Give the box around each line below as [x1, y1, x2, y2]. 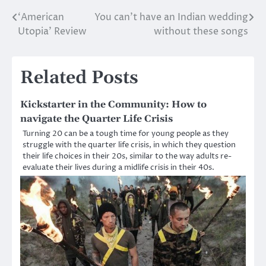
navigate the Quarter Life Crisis [20, 112, 173, 125]
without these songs [154, 24, 248, 38]
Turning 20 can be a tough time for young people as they [23, 128, 229, 139]
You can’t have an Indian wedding [94, 10, 248, 24]
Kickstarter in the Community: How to [20, 98, 207, 110]
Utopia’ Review [18, 24, 87, 38]
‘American [18, 10, 64, 24]
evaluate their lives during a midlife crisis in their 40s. [23, 161, 214, 173]
